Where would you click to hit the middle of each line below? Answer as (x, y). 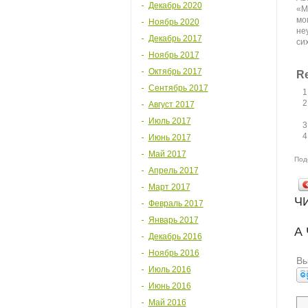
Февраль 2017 (176, 203)
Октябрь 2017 (175, 71)
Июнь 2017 (169, 137)
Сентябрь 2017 (178, 88)
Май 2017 (167, 154)
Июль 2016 (169, 269)
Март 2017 (169, 187)
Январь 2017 (173, 220)
